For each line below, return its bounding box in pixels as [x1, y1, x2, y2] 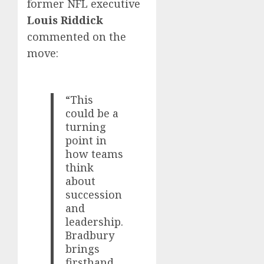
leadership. [65, 214, 124, 229]
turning [65, 120, 107, 134]
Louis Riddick [27, 13, 103, 28]
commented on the [27, 29, 126, 44]
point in [65, 133, 107, 148]
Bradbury [65, 228, 115, 243]
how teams [65, 147, 124, 161]
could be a [65, 106, 119, 121]
